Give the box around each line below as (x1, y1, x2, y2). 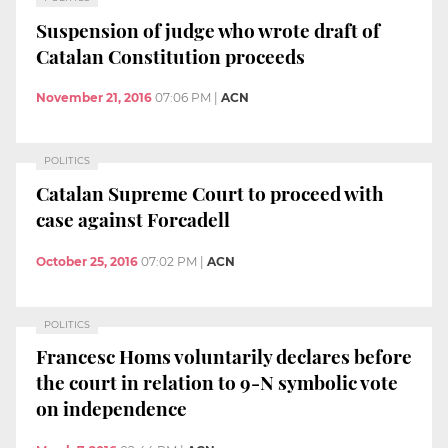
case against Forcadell (36, 205, 230, 232)
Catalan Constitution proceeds (36, 42, 305, 69)
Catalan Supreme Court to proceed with (36, 179, 384, 206)
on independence (36, 395, 187, 422)
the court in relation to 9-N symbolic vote (36, 369, 398, 396)
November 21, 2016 (36, 90, 152, 106)
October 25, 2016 (36, 253, 138, 269)
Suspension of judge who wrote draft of (36, 16, 380, 43)
